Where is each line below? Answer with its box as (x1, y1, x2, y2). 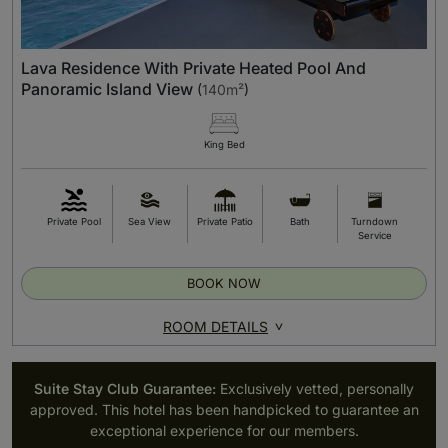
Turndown (351, 215, 398, 227)
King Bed (203, 138, 245, 150)
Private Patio (196, 215, 253, 227)
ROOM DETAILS (163, 317, 268, 335)
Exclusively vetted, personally (220, 379, 414, 397)
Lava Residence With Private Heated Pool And (21, 57, 366, 78)
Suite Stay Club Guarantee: (34, 379, 220, 397)
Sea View (128, 215, 171, 227)
